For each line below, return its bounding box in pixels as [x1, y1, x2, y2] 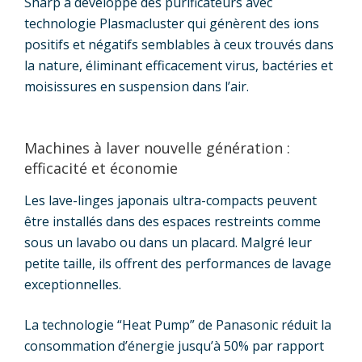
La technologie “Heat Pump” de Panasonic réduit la [24, 315, 331, 334]
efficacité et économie [24, 158, 178, 179]
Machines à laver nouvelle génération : [24, 138, 290, 158]
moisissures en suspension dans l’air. [24, 78, 249, 96]
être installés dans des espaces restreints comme [24, 212, 321, 230]
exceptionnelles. [24, 275, 121, 293]
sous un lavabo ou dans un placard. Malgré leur [24, 233, 312, 251]
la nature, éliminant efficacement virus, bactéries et [24, 57, 333, 75]
